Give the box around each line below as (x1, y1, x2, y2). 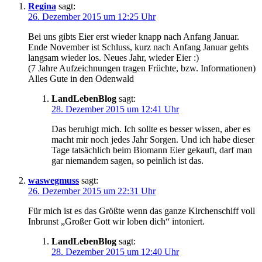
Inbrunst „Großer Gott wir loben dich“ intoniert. (28, 216, 205, 226)
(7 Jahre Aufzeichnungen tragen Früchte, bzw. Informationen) (28, 63, 256, 73)
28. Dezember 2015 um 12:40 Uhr (51, 246, 179, 257)
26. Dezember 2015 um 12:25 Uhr (28, 11, 156, 22)
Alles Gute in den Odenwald (28, 73, 134, 84)
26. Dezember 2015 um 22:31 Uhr (28, 185, 156, 196)
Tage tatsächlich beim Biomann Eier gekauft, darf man (51, 144, 252, 155)
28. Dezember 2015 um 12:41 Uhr (51, 104, 179, 114)
